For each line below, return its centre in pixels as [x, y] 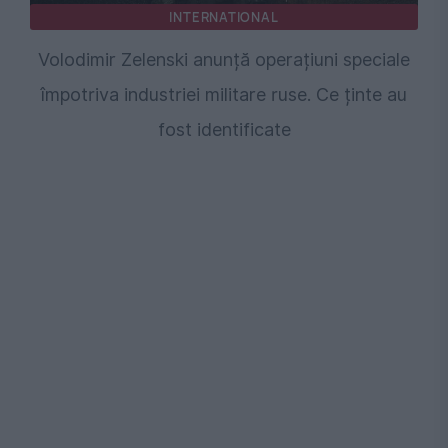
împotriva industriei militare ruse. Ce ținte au [224, 95]
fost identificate [224, 130]
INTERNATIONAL [224, 17]
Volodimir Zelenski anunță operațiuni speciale [224, 60]
